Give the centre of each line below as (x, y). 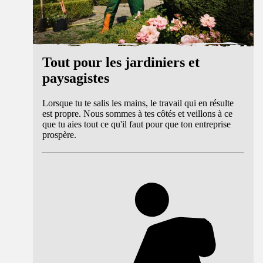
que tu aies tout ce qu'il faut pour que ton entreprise (136, 124)
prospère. (59, 134)
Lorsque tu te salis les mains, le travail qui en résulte (138, 103)
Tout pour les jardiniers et (121, 62)
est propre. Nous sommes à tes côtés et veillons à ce (137, 113)
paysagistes (76, 78)
